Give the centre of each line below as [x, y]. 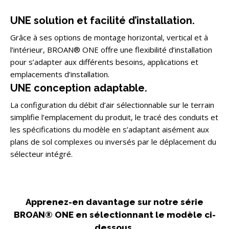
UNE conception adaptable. [79, 88]
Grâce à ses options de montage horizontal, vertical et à [109, 37]
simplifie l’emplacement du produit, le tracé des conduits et [114, 117]
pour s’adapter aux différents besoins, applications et [104, 62]
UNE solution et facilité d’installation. [102, 20]
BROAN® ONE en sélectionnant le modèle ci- [114, 214]
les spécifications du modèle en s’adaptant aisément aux [110, 129]
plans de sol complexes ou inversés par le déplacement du [113, 141]
